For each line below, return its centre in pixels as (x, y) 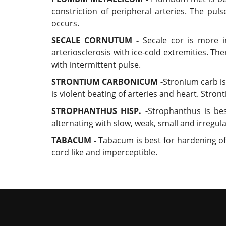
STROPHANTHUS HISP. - (100, 111)
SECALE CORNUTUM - (95, 40)
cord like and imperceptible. (104, 152)
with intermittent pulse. (96, 65)
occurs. (66, 23)
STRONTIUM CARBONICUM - (107, 82)
